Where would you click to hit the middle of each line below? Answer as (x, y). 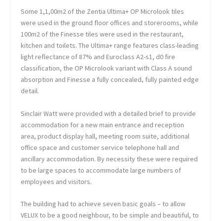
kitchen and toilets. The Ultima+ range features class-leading (110, 46)
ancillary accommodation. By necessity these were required (110, 159)
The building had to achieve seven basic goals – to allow (103, 204)
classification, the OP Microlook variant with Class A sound (107, 68)
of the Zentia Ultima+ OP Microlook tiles (125, 12)
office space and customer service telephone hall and (100, 147)
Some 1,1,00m (42, 12)
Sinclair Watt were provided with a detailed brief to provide (109, 113)
